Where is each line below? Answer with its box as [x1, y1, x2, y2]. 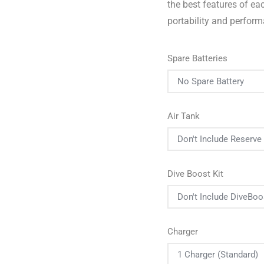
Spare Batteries [167, 53, 227, 64]
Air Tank [167, 111, 200, 121]
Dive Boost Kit [167, 169, 223, 179]
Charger [167, 226, 198, 237]
